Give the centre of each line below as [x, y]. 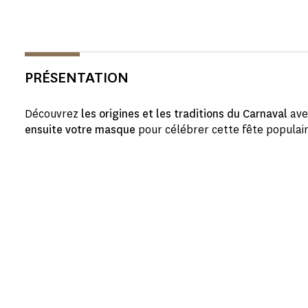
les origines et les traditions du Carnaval [184, 114]
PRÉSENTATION [77, 77]
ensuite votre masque [80, 130]
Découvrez [53, 114]
